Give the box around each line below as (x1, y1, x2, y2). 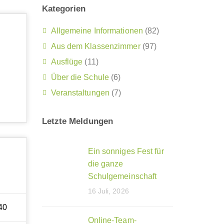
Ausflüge (50, 57, 83, 66)
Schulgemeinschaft (87, 172, 157, 181)
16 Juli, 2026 (87, 187, 129, 195)
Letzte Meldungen (41, 116, 113, 126)
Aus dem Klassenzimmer (50, 42, 140, 51)
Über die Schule (50, 73, 109, 82)
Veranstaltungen (50, 88, 109, 97)
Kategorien (41, 4, 86, 14)
